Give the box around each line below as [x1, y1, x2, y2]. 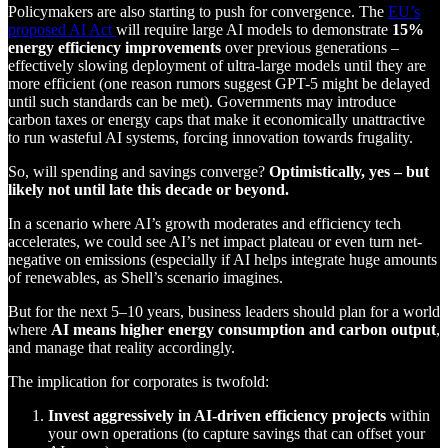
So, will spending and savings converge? [8, 162, 269, 180]
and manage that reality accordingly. [8, 338, 235, 356]
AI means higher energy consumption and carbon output [51, 320, 436, 338]
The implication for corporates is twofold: [8, 372, 269, 390]
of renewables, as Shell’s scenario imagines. [8, 268, 287, 286]
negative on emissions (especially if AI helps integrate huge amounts [8, 250, 437, 268]
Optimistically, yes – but [269, 162, 429, 180]
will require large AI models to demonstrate [116, 20, 392, 38]
